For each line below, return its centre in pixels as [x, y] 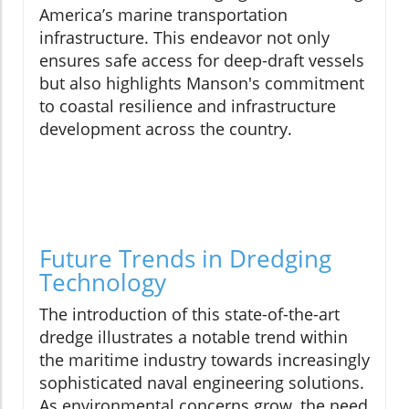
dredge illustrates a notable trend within [194, 336]
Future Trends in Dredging [185, 258]
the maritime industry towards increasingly [204, 359]
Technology [103, 282]
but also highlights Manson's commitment [202, 83]
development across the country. [166, 128]
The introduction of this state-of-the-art [189, 314]
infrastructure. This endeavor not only [184, 37]
